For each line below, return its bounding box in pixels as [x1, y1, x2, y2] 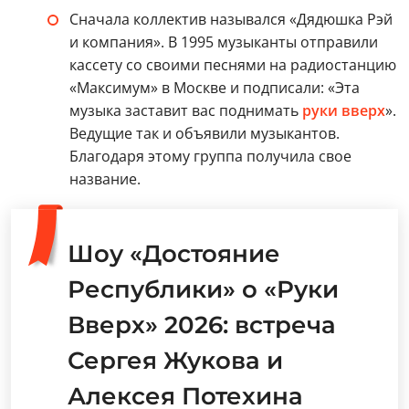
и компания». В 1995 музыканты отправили [69, 32, 378, 53]
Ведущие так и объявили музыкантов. [69, 123, 340, 144]
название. [69, 169, 141, 190]
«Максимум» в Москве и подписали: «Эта [69, 78, 360, 99]
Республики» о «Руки [68, 275, 339, 305]
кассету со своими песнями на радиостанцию [69, 55, 396, 76]
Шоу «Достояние [68, 239, 280, 269]
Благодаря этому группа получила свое [69, 146, 351, 167]
